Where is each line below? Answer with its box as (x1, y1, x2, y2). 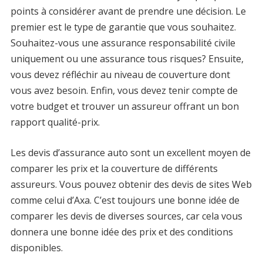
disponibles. (10, 241, 63, 254)
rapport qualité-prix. (10, 116, 100, 129)
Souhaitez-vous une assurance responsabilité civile (10, 36, 235, 49)
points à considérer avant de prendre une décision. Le (10, 5, 246, 18)
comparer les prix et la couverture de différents (10, 162, 218, 175)
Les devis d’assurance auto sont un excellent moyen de (10, 146, 251, 159)
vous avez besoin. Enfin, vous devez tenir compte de (10, 84, 238, 97)
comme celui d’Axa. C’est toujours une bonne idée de (10, 194, 240, 207)
